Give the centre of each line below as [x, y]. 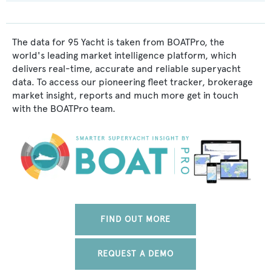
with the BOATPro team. [64, 109]
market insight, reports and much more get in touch [125, 95]
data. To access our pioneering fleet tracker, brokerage [132, 82]
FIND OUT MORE [135, 219]
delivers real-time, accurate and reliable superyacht [126, 69]
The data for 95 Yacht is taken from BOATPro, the [118, 42]
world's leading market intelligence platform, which [124, 55]
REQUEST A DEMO [135, 253]
